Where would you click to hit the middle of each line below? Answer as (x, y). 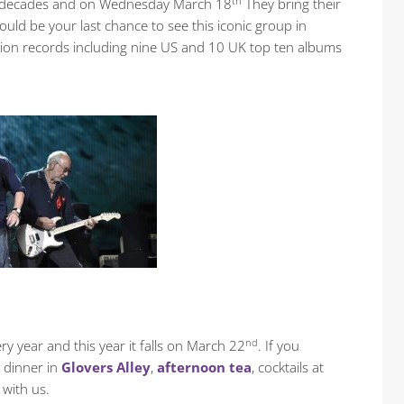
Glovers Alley (106, 367)
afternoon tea (204, 367)
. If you (279, 346)
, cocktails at (288, 367)
